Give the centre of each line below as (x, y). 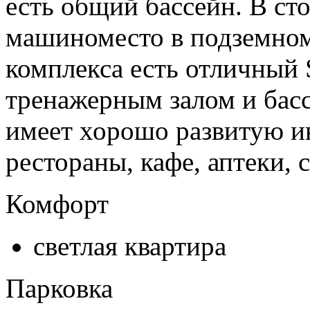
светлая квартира (130, 246)
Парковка (59, 289)
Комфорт (57, 204)
